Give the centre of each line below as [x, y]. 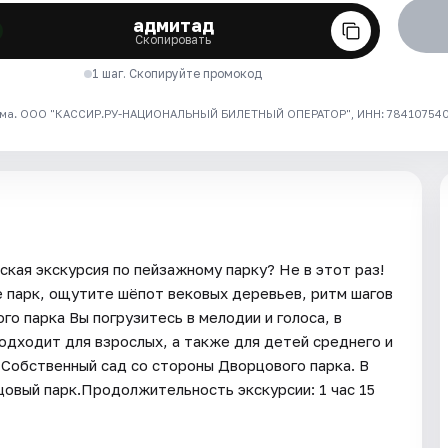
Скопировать [173, 39]
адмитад [173, 24]
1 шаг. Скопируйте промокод [177, 73]
